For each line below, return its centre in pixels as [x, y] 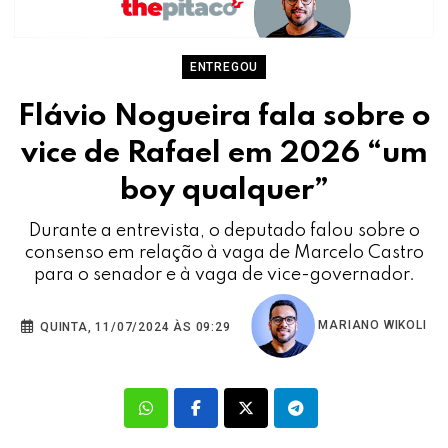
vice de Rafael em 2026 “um [224, 153]
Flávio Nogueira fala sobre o [224, 116]
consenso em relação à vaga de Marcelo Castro [224, 252]
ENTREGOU [224, 66]
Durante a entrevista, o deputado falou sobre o [224, 230]
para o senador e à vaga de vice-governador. [224, 274]
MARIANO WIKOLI [370, 325]
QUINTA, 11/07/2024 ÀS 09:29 [133, 326]
